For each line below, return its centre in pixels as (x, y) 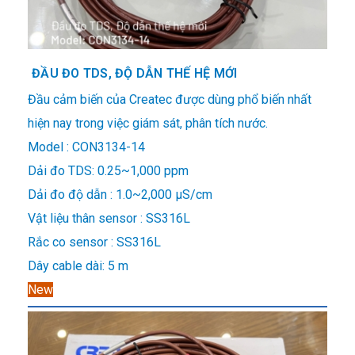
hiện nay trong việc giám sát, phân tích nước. (148, 124)
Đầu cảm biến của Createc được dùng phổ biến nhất (170, 100)
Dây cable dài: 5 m (78, 266)
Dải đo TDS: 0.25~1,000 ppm (108, 171)
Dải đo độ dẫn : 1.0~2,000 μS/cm (120, 195)
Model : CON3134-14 (86, 147)
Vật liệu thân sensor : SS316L (109, 219)
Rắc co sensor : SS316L (94, 242)
